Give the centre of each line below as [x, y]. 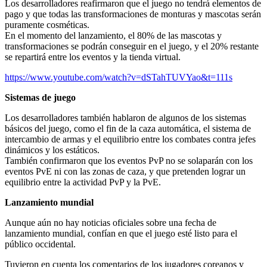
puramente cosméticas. [47, 25]
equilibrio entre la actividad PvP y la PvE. [83, 182]
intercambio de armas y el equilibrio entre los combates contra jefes [130, 139]
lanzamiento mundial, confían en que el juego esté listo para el [121, 234]
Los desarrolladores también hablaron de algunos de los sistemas [125, 118]
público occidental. [40, 244]
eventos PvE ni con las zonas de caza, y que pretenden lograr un [125, 172]
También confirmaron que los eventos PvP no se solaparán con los [129, 161]
